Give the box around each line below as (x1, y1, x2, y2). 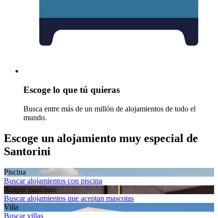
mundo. (23, 113, 47, 122)
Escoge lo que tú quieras (23, 85, 120, 95)
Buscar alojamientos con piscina (4, 176, 102, 185)
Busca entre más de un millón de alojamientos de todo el (23, 104, 196, 113)
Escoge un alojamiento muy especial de (4, 131, 198, 145)
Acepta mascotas (4, 185, 55, 194)
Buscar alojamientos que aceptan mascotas (4, 194, 134, 202)
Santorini (4, 145, 51, 158)
